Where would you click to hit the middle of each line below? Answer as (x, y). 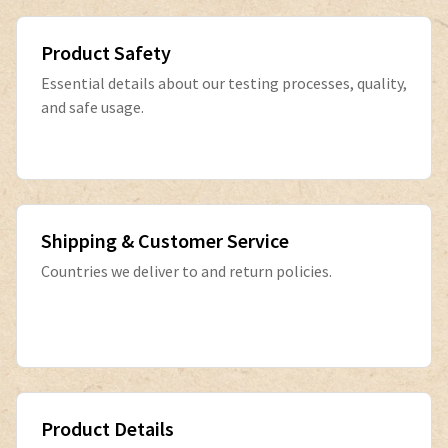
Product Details (107, 428)
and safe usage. (92, 107)
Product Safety (106, 52)
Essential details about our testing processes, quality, (224, 83)
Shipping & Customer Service (165, 240)
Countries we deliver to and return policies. (186, 271)
